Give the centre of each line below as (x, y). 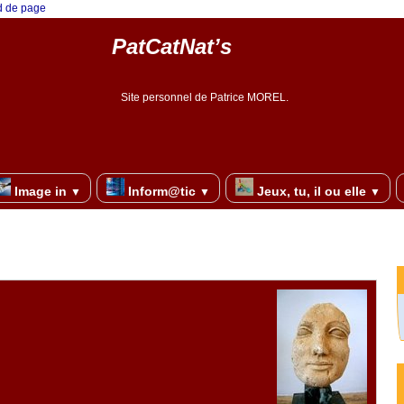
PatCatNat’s (172, 46)
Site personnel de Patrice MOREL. (205, 97)
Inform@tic (162, 191)
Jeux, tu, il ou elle (312, 191)
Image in (41, 191)
